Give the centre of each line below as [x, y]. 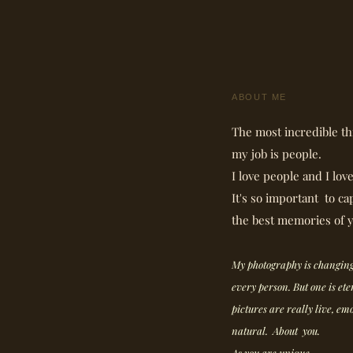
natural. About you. [276, 330]
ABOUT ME [260, 97]
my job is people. [277, 154]
